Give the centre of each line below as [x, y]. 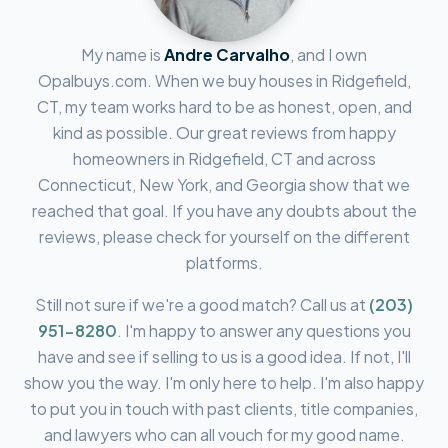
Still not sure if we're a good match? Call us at [200, 304]
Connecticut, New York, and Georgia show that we [224, 184]
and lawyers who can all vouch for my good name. [224, 434]
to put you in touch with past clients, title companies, [224, 408]
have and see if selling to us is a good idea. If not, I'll [224, 356]
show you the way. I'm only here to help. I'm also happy [224, 382]
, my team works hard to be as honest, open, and [234, 106]
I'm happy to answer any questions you [267, 330]
